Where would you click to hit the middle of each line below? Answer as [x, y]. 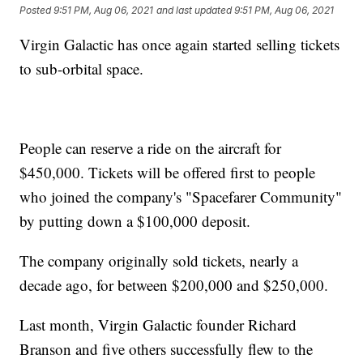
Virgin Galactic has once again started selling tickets [180, 45]
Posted [37, 11]
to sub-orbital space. [82, 69]
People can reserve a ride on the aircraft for [151, 148]
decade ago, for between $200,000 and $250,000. [174, 285]
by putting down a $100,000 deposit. [135, 221]
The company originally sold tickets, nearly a [159, 261]
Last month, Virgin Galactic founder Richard [158, 325]
